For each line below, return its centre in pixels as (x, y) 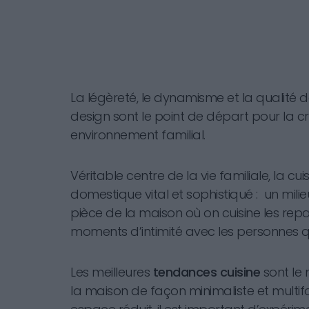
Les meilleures (112, 272)
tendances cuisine (208, 272)
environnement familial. (138, 134)
